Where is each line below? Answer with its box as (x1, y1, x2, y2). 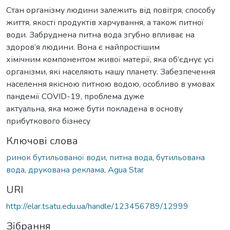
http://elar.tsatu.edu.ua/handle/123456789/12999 (6, 200, 188, 212)
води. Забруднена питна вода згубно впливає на (6, 29, 195, 41)
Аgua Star (108, 164, 144, 176)
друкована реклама (28, 164, 104, 176)
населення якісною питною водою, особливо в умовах (6, 78, 215, 90)
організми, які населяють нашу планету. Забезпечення (6, 66, 215, 78)
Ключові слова (6, 133, 78, 148)
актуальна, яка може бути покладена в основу (6, 103, 183, 114)
